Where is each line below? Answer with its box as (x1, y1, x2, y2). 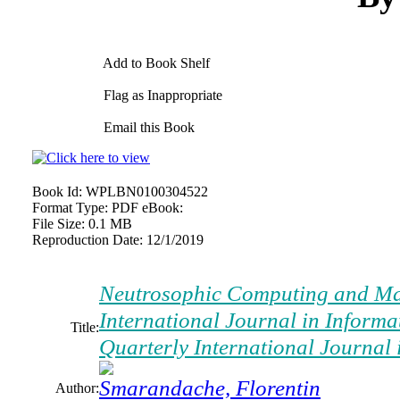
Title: (71, 320, 99, 335)
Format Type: (32, 200, 108, 215)
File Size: (32, 216, 85, 231)
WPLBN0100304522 (86, 184, 208, 199)
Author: (55, 380, 99, 396)
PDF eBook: (112, 200, 183, 215)
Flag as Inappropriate (100, 87, 222, 103)
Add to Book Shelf (100, 55, 210, 71)
